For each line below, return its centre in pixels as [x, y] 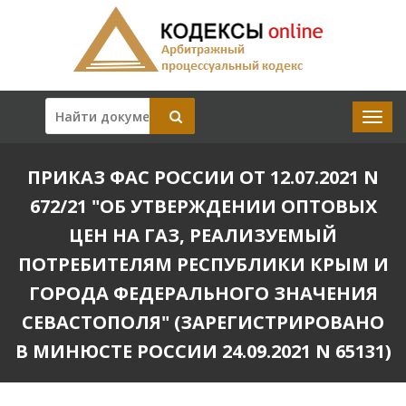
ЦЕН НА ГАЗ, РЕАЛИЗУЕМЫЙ [203, 235]
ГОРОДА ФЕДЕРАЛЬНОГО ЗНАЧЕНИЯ [203, 293]
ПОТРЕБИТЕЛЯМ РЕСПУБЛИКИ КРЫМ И [203, 264]
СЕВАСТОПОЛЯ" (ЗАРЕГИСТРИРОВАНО [203, 322]
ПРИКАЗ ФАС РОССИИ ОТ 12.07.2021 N [203, 177]
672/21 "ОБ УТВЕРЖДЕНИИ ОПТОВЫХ [203, 206]
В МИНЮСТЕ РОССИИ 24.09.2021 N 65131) [203, 351]
